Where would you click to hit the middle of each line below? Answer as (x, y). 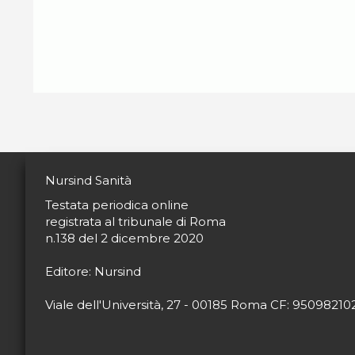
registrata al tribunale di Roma (136, 221)
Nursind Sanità (88, 180)
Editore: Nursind (93, 271)
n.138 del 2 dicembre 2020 (124, 238)
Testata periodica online (117, 205)
